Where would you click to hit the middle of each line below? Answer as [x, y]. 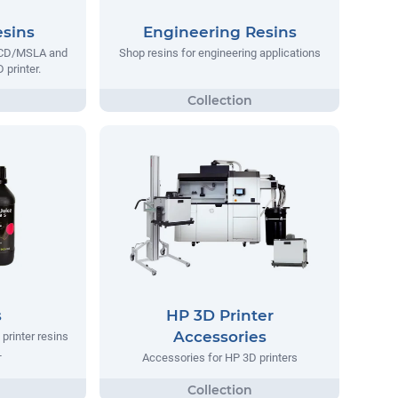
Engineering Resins [219, 32]
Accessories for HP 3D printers [219, 358]
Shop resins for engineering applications [219, 52]
